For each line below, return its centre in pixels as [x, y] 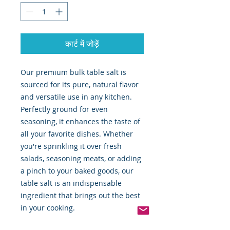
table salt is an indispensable [71, 183]
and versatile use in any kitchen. [76, 97]
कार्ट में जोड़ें [82, 44]
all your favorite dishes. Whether [77, 134]
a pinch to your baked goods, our [77, 171]
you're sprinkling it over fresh [71, 146]
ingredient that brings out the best [80, 196]
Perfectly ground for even [64, 109]
